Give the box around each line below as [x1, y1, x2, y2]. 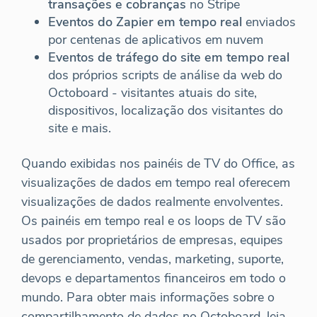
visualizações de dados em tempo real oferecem [21, 174, 290, 192]
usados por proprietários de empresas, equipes [21, 231, 283, 249]
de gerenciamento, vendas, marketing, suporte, [21, 250, 284, 268]
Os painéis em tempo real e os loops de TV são [21, 212, 286, 230]
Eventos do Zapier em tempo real [48, 13, 242, 31]
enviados [242, 13, 296, 31]
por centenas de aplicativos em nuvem [48, 31, 263, 49]
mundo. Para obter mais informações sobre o [21, 289, 275, 306]
